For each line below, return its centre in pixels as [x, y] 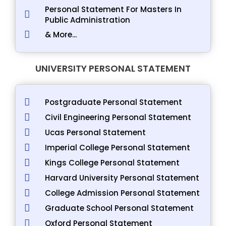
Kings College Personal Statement [112, 162]
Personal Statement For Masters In [113, 9]
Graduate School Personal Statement [119, 208]
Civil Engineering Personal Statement [118, 117]
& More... [61, 34]
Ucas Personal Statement [95, 132]
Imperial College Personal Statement [117, 147]
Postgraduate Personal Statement [113, 102]
